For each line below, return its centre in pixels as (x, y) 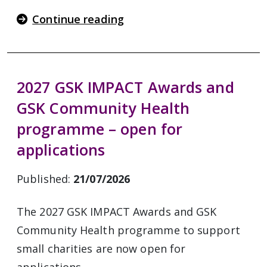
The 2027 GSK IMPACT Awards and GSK (117, 212)
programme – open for (100, 129)
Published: (45, 179)
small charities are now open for (101, 249)
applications (61, 150)
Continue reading (78, 19)
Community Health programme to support (128, 230)
